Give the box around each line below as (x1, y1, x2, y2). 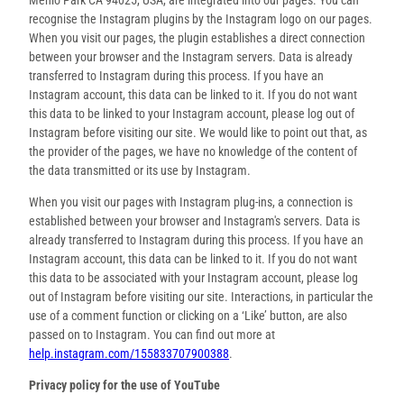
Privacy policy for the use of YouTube (29, 377, 220, 392)
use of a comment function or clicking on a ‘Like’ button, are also (29, 308, 347, 323)
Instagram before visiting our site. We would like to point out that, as (29, 124, 367, 140)
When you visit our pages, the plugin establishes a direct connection (29, 30, 365, 45)
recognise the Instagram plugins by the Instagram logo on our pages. (29, 11, 372, 26)
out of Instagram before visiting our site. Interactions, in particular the (29, 289, 373, 304)
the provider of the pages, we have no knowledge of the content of (29, 143, 357, 159)
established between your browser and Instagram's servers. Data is (29, 213, 360, 228)
